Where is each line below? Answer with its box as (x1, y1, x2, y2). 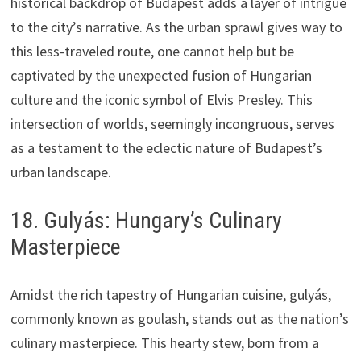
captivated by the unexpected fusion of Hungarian (10, 65, 312, 85)
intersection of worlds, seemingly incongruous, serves (10, 114, 334, 133)
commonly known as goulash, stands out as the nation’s (10, 309, 349, 328)
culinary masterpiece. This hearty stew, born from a (10, 333, 319, 352)
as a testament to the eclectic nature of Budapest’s (10, 138, 322, 157)
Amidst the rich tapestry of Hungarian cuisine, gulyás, (10, 284, 331, 304)
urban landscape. (10, 162, 111, 181)
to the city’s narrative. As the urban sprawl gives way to (10, 17, 342, 36)
